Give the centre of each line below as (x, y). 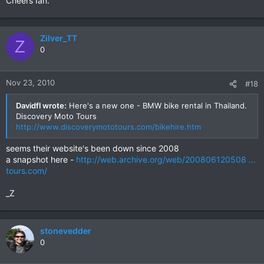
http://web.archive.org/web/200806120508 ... (166, 159)
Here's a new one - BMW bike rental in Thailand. (157, 105)
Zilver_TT (59, 38)
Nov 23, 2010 (30, 82)
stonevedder (66, 231)
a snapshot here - (41, 159)
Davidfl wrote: (41, 105)
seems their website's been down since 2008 (93, 148)
